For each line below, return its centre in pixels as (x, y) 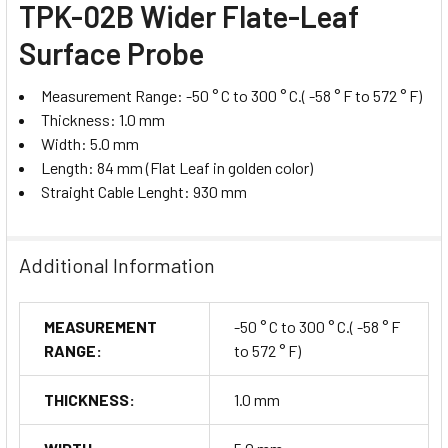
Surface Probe (111, 52)
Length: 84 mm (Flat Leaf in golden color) (177, 167)
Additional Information (117, 264)
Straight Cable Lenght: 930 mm (144, 191)
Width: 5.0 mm (90, 143)
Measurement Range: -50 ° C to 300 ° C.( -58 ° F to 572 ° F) (231, 95)
